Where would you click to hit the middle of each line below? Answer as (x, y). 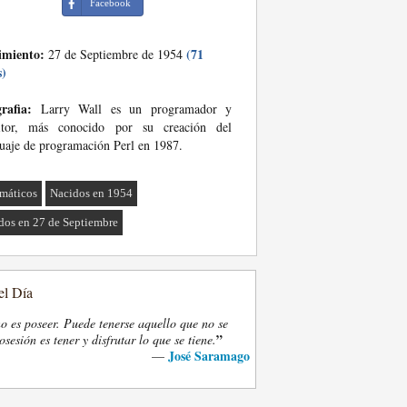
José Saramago (209, 356)
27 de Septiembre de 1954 (115, 54)
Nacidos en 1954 (92, 193)
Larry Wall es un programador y (132, 109)
